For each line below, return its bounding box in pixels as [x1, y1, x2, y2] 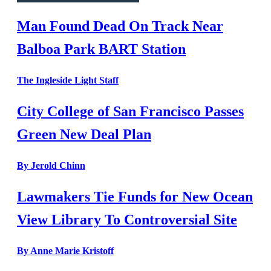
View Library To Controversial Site [17, 211, 237, 227]
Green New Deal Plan [17, 126, 151, 142]
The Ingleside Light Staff [17, 75, 119, 85]
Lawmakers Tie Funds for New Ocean [17, 188, 253, 204]
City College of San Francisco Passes [17, 103, 244, 119]
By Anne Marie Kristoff [17, 245, 114, 256]
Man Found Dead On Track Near [17, 18, 223, 34]
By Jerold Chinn [17, 160, 85, 171]
